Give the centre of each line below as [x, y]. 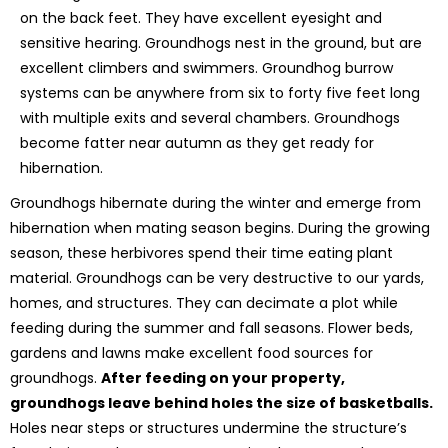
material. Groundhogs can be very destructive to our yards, [217, 277]
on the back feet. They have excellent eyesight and [201, 17]
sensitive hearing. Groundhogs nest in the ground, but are [221, 42]
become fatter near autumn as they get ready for [197, 142]
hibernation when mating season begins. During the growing [220, 227]
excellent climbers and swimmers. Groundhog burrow [206, 67]
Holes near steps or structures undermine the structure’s [208, 427]
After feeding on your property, [223, 377]
